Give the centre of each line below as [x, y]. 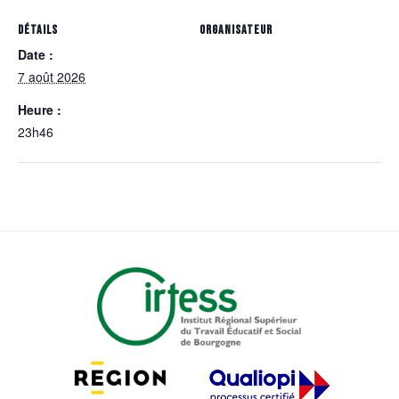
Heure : [40, 110]
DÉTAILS [38, 30]
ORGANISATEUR [236, 30]
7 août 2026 [52, 77]
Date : [36, 55]
